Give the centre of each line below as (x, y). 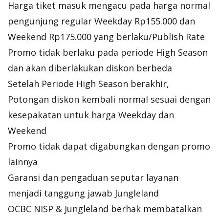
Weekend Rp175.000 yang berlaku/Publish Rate (106, 37)
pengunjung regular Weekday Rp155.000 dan (101, 21)
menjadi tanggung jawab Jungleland (83, 193)
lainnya (23, 162)
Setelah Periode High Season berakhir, (88, 84)
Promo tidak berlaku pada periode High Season (108, 52)
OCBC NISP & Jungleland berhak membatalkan (105, 209)
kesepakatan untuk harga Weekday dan (91, 115)
